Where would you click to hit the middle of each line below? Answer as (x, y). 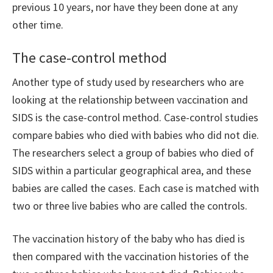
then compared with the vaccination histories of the (130, 257)
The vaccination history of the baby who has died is (129, 239)
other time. (38, 25)
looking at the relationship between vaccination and (130, 100)
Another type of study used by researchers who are (128, 82)
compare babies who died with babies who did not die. (136, 135)
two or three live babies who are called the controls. (130, 206)
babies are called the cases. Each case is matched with (136, 188)
